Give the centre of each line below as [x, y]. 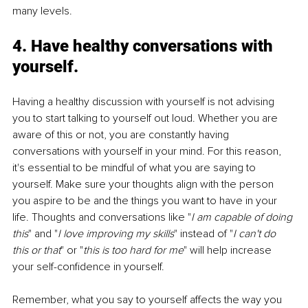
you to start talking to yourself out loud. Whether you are [146, 118]
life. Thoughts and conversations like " [102, 217]
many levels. [44, 11]
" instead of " [203, 233]
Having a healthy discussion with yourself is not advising [145, 101]
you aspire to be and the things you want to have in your [146, 200]
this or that [36, 250]
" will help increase [229, 250]
